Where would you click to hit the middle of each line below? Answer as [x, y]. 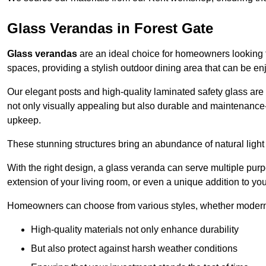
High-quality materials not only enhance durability [135, 230]
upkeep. [24, 121]
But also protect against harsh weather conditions [134, 249]
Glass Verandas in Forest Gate [110, 28]
